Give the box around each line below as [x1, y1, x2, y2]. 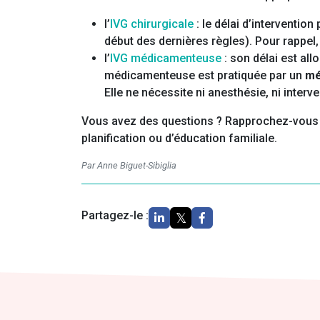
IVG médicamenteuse [110, 51, 221, 66]
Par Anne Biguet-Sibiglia [81, 160, 176, 171]
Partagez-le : [81, 209, 149, 223]
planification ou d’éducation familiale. [81, 131, 277, 146]
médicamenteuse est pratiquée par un [104, 69, 305, 83]
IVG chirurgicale [110, 17, 194, 31]
